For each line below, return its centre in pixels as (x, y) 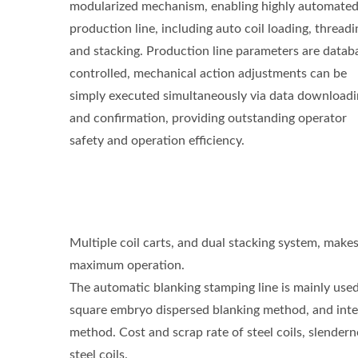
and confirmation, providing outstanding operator (208, 118)
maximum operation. (127, 265)
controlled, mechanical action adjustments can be (208, 74)
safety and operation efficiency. (157, 141)
